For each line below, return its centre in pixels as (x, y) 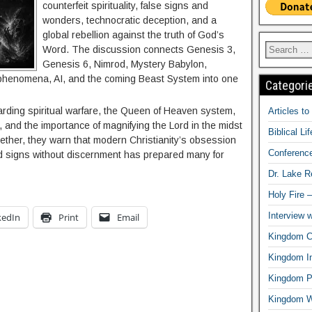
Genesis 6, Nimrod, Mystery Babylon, (125, 64)
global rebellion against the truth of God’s (133, 35)
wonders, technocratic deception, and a (130, 20)
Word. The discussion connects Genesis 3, (139, 49)
